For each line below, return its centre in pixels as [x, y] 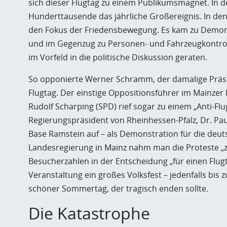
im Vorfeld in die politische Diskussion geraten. [118, 57]
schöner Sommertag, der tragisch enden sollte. [118, 188]
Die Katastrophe [89, 213]
